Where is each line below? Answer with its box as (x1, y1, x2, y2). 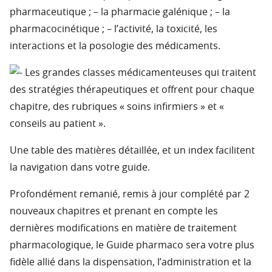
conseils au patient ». (10, 119, 106, 129)
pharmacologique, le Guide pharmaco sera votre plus (10, 240, 254, 251)
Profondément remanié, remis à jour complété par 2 (10, 189, 250, 200)
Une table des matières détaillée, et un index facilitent (10, 146, 255, 156)
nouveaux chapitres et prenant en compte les (10, 206, 218, 217)
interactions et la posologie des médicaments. (10, 41, 220, 52)
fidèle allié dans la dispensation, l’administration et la (10, 257, 251, 268)
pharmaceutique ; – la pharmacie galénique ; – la (10, 7, 230, 18)
